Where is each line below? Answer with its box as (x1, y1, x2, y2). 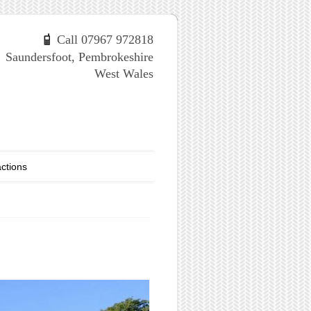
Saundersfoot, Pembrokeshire (6, 49, 153, 64)
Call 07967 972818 (50, 33, 153, 47)
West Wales (94, 66, 153, 81)
